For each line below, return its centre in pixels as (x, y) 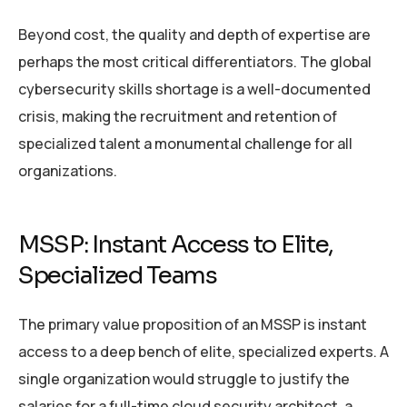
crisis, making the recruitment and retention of (178, 116)
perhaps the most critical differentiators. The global (195, 61)
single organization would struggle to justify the (184, 379)
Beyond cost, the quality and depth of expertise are (194, 34)
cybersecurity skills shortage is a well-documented (194, 89)
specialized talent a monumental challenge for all (185, 143)
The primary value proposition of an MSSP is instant (193, 325)
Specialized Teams (118, 275)
